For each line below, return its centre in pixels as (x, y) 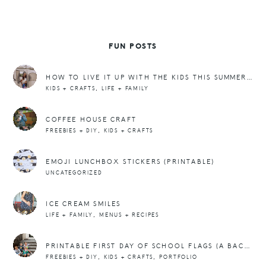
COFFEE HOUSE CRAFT (91, 120)
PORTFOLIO (178, 257)
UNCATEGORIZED (74, 173)
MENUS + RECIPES (129, 215)
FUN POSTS (133, 47)
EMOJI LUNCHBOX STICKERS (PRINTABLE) (130, 162)
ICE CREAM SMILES (83, 204)
